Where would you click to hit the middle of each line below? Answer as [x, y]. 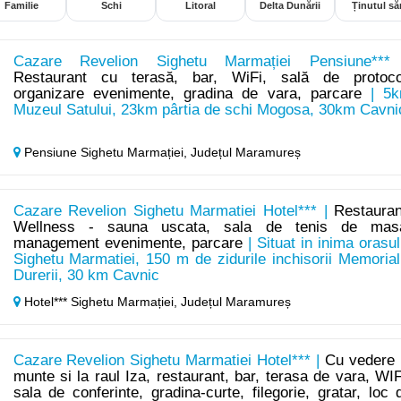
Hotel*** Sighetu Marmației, [100, 302]
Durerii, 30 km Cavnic [86, 276]
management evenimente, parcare [128, 243]
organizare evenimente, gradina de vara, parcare [187, 94]
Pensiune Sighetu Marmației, [105, 153]
